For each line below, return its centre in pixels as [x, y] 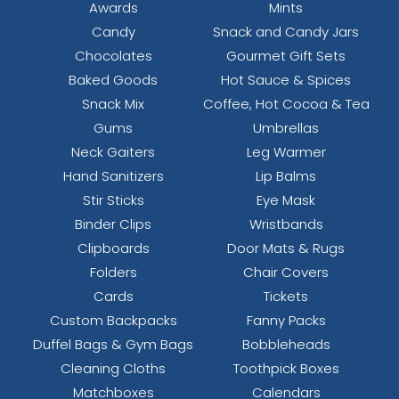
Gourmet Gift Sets [286, 56]
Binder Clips [113, 224]
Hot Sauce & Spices [286, 80]
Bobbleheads [286, 345]
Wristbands [286, 224]
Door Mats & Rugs [286, 248]
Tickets [286, 297]
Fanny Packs [286, 321]
